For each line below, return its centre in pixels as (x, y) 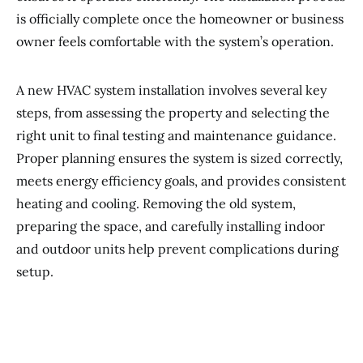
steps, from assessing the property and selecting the (173, 113)
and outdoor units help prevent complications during (177, 249)
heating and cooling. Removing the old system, (156, 203)
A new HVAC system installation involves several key (171, 90)
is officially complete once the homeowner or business (180, 19)
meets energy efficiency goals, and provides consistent (181, 181)
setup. (35, 271)
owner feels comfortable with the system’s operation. (175, 41)
